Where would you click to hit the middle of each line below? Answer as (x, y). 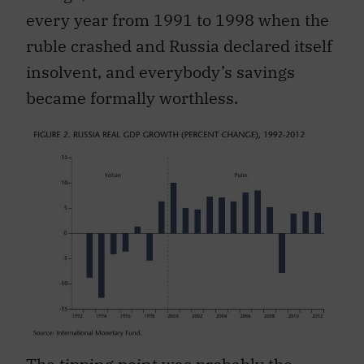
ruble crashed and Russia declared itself (179, 45)
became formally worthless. (132, 97)
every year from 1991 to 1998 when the (178, 19)
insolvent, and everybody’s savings (160, 71)
